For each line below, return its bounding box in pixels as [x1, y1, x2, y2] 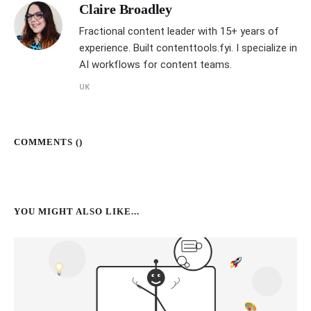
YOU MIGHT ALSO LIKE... [14, 205, 140, 217]
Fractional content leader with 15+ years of [79, 24, 279, 37]
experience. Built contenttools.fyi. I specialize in [79, 41, 297, 54]
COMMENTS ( [14, 136, 79, 147]
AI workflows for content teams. [79, 58, 232, 71]
